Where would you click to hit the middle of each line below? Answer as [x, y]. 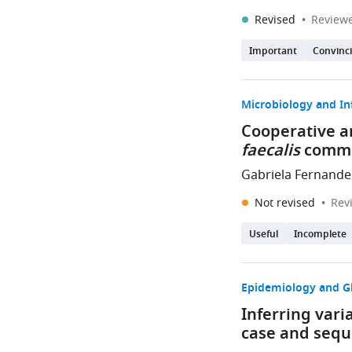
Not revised [287, 203]
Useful [264, 235]
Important [273, 52]
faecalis [271, 152]
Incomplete [321, 235]
